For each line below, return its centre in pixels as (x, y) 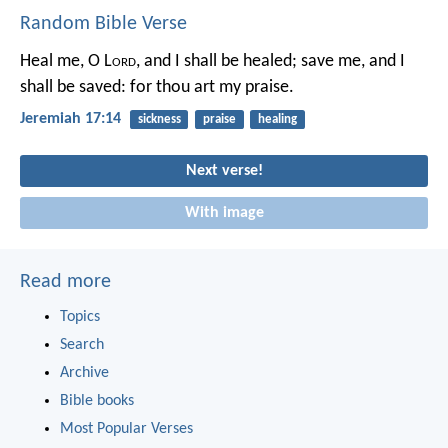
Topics (80, 316)
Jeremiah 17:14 (70, 118)
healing (277, 119)
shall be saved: (73, 87)
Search (82, 344)
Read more (65, 281)
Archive (84, 372)
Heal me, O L (66, 61)
